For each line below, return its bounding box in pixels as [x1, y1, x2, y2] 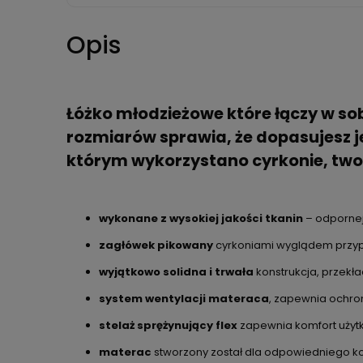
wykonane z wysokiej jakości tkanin [99, 210, 303, 226]
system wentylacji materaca [99, 290, 269, 306]
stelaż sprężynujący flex [99, 317, 237, 333]
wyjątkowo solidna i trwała [99, 263, 254, 280]
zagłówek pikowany [99, 237, 213, 253]
